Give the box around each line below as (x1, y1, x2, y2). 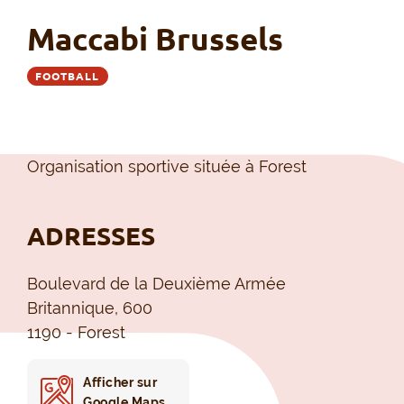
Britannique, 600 (27, 298, 152, 317)
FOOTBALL (35, 69, 100, 82)
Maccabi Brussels (27, 20, 283, 57)
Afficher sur (83, 374, 157, 390)
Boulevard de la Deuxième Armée (27, 273, 286, 293)
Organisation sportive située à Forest (27, 156, 307, 176)
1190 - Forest (27, 322, 125, 342)
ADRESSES (27, 221, 155, 250)
